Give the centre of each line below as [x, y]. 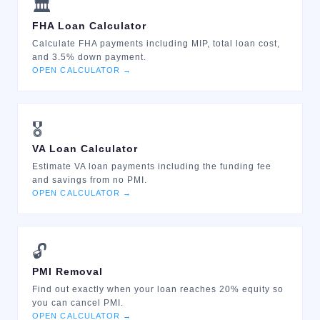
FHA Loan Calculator [89, 26]
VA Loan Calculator [85, 149]
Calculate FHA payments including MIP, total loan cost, [156, 44]
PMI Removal [67, 271]
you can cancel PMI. [78, 303]
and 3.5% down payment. [89, 57]
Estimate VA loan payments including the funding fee [152, 166]
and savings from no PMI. [90, 180]
